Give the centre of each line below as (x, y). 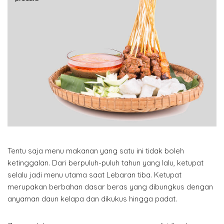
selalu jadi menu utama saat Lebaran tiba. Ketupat (94, 174)
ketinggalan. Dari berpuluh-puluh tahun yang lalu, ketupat (105, 162)
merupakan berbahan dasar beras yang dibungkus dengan (110, 186)
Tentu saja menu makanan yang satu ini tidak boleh (96, 150)
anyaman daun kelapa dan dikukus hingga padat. (92, 198)
